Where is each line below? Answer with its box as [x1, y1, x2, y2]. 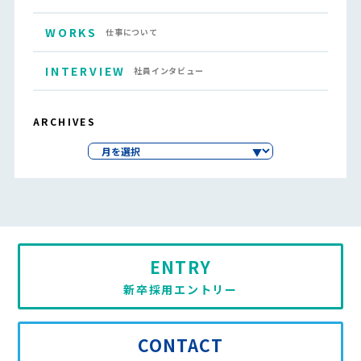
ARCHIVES [32, 114, 97, 128]
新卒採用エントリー [123, 281, 238, 297]
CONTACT [137, 333, 224, 357]
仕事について [105, 25, 158, 38]
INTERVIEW [44, 62, 127, 79]
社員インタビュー [134, 64, 204, 77]
